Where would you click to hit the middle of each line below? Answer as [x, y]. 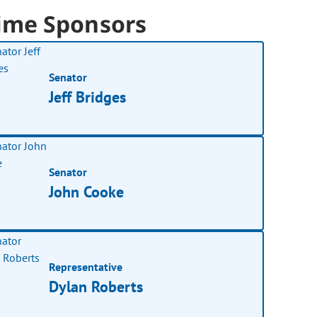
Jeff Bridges [88, 97]
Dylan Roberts [96, 286]
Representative [86, 266]
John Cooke [87, 191]
